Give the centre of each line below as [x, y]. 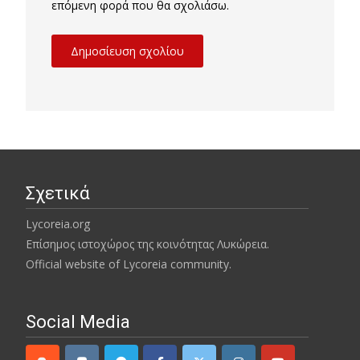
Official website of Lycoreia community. [129, 264]
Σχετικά [58, 193]
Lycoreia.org [58, 224]
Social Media [78, 322]
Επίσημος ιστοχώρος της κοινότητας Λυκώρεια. [147, 244]
